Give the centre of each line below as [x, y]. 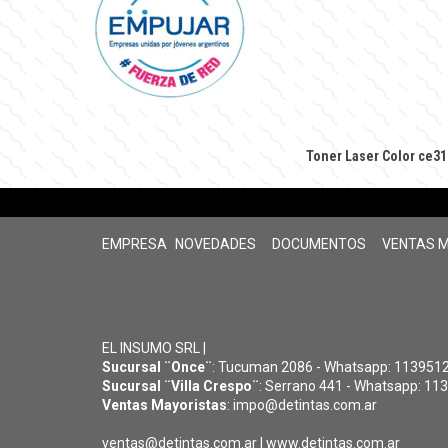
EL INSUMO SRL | [154, 347]
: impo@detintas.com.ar [302, 404]
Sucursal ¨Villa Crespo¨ [180, 385]
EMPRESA [134, 243]
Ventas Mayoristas [164, 404]
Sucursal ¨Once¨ [157, 366]
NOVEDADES [215, 243]
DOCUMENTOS [319, 243]
